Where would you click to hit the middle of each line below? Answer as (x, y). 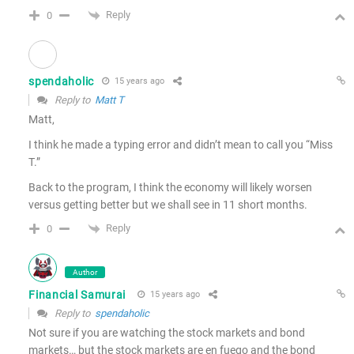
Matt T (110, 100)
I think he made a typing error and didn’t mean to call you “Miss (181, 144)
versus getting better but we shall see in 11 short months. (168, 204)
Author (85, 272)
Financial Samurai (77, 294)
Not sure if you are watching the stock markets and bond (167, 332)
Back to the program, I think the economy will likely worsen (171, 187)
